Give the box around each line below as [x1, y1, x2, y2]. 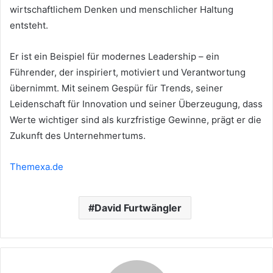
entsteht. [10, 19, 48, 31]
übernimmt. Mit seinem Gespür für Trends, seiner [10, 82, 223, 94]
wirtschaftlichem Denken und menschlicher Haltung [10, 3, 233, 15]
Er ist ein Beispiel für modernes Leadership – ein [10, 50, 219, 62]
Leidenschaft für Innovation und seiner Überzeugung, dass [10, 97, 263, 110]
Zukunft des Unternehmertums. [10, 129, 146, 141]
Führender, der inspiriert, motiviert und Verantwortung [10, 66, 246, 78]
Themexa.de [10, 160, 63, 172]
